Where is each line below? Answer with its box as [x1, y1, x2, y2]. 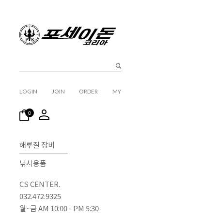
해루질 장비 [19, 139, 55, 150]
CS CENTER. [19, 179, 60, 189]
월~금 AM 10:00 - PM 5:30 [19, 203, 99, 214]
